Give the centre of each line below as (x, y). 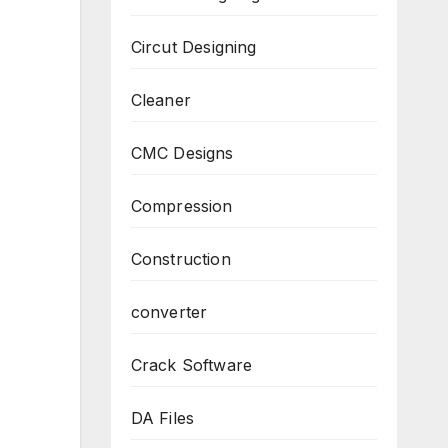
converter (169, 312)
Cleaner (160, 100)
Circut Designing (193, 47)
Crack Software (191, 365)
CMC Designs (182, 153)
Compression (181, 206)
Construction (180, 259)
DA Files (162, 418)
